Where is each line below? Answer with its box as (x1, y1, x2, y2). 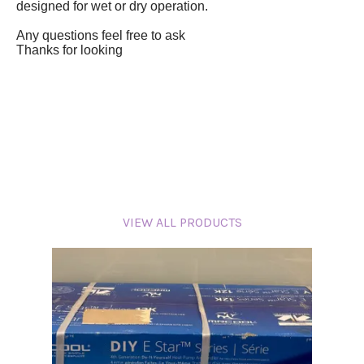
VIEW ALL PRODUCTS (122, 214, 242, 230)
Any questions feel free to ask (16, 28, 188, 42)
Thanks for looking (16, 42, 126, 57)
